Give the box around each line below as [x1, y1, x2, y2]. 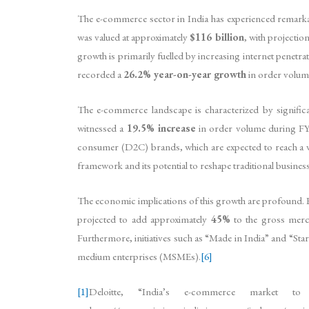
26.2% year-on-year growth [123, 67, 246, 81]
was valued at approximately [77, 30, 190, 43]
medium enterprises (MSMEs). [77, 249, 201, 263]
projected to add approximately [77, 212, 211, 226]
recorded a [77, 67, 123, 81]
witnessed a [77, 121, 127, 134]
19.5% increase [126, 121, 196, 134]
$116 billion [190, 30, 244, 43]
